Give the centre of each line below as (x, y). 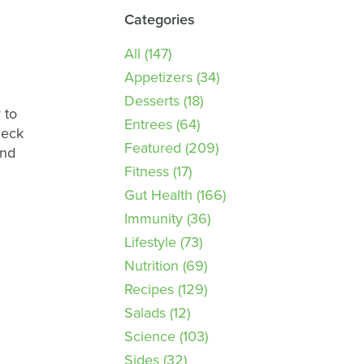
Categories (159, 19)
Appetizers (158, 77)
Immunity (153, 218)
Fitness (146, 171)
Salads (145, 312)
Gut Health (158, 195)
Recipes (149, 289)
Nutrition (151, 265)
